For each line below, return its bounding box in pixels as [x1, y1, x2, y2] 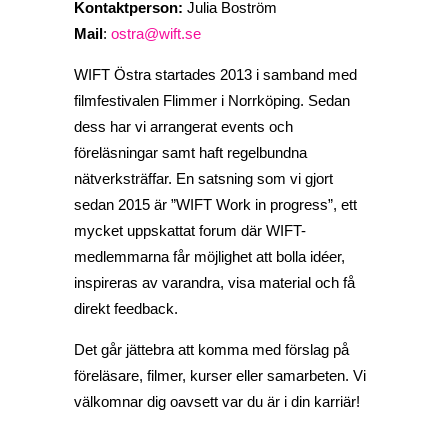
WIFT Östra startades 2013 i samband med [74, 66, 357, 83]
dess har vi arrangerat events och [74, 118, 293, 135]
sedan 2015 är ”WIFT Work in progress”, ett [74, 196, 357, 213]
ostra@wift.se [111, 25, 201, 42]
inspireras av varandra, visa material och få [74, 274, 355, 291]
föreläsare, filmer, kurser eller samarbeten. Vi [74, 367, 366, 384]
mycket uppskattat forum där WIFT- [74, 222, 306, 239]
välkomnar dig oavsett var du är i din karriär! [74, 393, 360, 410]
